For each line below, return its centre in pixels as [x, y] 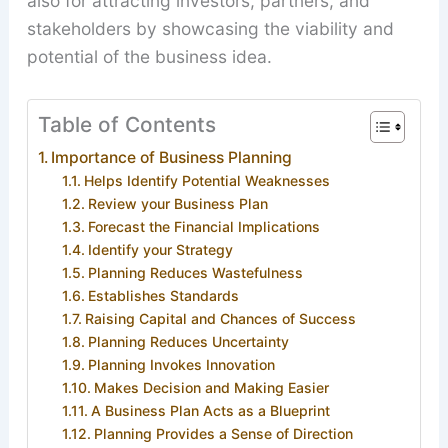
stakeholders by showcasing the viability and [210, 29]
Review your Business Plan [178, 203]
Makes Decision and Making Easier [212, 387]
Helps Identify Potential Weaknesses [207, 180]
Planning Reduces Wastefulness [196, 272]
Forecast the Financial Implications [204, 226]
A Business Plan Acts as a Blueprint [211, 410]
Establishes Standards [164, 295]
